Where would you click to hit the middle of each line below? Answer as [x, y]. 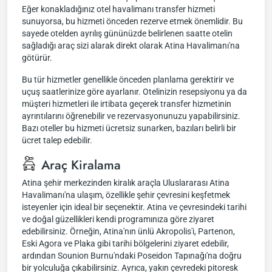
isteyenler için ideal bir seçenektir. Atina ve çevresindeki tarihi [134, 207]
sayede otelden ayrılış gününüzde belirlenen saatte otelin [127, 33]
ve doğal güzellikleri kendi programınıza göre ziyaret [118, 219]
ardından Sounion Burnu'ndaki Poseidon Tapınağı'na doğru [132, 256]
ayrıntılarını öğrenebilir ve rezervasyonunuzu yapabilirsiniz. [131, 116]
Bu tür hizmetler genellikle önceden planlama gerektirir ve [128, 80]
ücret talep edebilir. [57, 140]
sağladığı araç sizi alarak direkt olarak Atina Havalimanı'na [131, 46]
